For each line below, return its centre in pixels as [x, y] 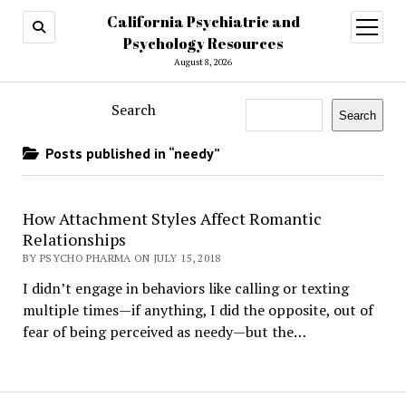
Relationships [74, 239]
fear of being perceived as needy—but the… [164, 332]
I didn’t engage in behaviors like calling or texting [185, 288]
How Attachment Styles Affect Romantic [172, 218]
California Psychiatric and [203, 22]
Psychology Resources [203, 43]
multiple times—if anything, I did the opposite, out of [198, 310]
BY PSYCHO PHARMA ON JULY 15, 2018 [121, 258]
